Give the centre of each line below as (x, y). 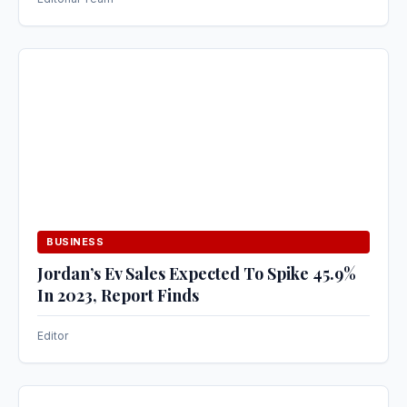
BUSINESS (75, 242)
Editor (53, 336)
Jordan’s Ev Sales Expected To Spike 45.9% (197, 274)
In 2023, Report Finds (118, 296)
